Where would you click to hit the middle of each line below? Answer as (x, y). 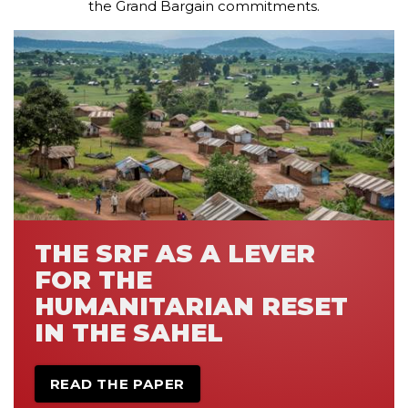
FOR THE (93, 280)
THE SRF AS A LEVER (174, 254)
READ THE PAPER (117, 383)
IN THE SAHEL (128, 333)
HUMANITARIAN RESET (191, 307)
